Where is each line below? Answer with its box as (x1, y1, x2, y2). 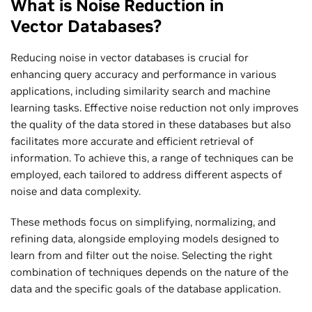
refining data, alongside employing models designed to (10, 231, 279, 245)
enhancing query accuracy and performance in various (10, 67, 276, 81)
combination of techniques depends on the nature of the (10, 265, 288, 279)
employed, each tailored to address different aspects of (10, 167, 282, 181)
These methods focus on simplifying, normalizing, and (10, 214, 276, 228)
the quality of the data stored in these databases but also (10, 117, 291, 131)
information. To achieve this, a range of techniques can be (10, 150, 293, 164)
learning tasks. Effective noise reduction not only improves (10, 100, 299, 114)
